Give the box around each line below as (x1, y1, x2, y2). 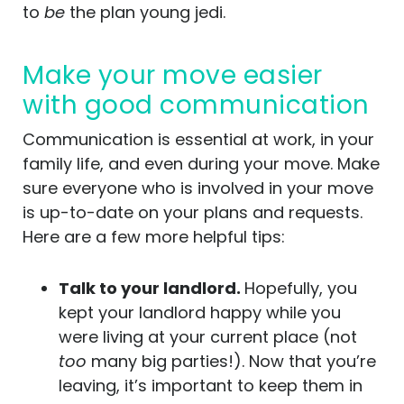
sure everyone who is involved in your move (23, 177, 373, 199)
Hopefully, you (244, 277, 357, 299)
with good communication (23, 87, 370, 123)
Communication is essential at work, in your (23, 128, 374, 151)
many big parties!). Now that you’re (87, 350, 376, 372)
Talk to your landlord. (59, 277, 244, 299)
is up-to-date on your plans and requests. (23, 201, 363, 224)
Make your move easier (23, 58, 45, 93)
